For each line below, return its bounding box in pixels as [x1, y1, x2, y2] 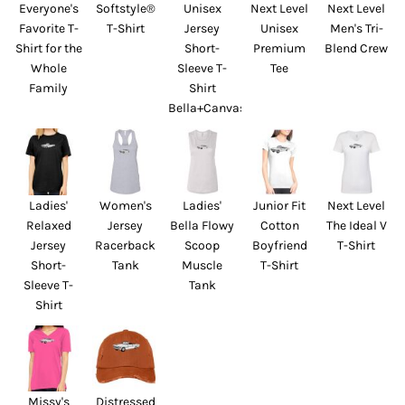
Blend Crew [325, 41, 389, 57]
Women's [99, 197, 152, 213]
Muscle [182, 257, 223, 273]
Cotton [259, 217, 299, 233]
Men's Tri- [329, 21, 383, 37]
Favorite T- [18, 21, 79, 37]
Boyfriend [251, 237, 307, 253]
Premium [253, 41, 306, 57]
